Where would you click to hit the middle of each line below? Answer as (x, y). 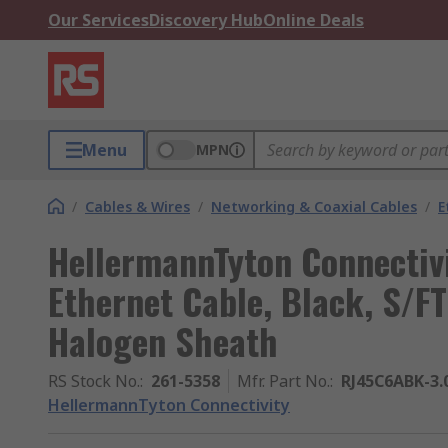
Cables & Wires (137, 206)
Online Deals (313, 20)
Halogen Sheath (163, 340)
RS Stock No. (94, 381)
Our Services (98, 20)
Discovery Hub (206, 20)
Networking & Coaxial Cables (314, 206)
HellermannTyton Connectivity (169, 405)
